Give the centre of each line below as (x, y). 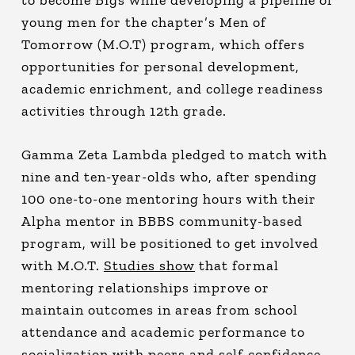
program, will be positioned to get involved (170, 243)
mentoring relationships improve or (145, 287)
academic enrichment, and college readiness (172, 88)
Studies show (149, 265)
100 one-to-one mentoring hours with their (168, 198)
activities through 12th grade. (124, 111)
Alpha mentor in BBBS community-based (162, 221)
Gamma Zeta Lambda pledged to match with (174, 154)
